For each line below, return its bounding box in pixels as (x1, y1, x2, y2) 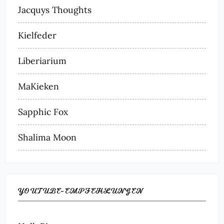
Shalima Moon (18, 131, 76, 143)
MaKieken (18, 80, 59, 92)
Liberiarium (18, 54, 66, 66)
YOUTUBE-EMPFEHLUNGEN (18, 185, 143, 196)
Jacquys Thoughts (18, 3, 91, 15)
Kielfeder (18, 29, 56, 41)
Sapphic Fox (18, 105, 68, 117)
